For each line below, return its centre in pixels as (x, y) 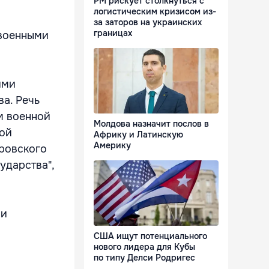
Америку (112, 146)
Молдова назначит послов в (151, 124)
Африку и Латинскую (138, 135)
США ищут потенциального (150, 236)
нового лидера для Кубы (144, 247)
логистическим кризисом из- (155, 12)
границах (113, 33)
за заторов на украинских (148, 23)
